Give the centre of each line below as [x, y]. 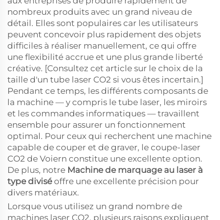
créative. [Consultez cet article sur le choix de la [105, 68]
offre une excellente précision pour [126, 181]
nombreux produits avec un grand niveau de [100, 12]
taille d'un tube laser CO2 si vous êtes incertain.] [105, 80]
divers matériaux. [43, 192]
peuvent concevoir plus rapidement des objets [104, 34]
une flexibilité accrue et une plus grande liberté [105, 57]
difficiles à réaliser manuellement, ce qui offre [102, 46]
